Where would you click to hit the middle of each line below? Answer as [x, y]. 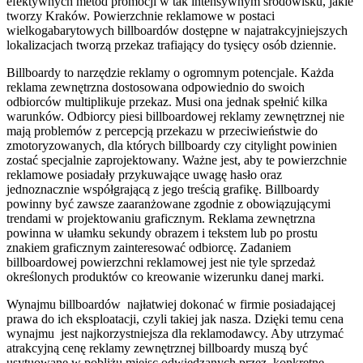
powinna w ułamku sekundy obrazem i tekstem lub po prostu [162, 233]
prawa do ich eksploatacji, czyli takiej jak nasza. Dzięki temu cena [175, 318]
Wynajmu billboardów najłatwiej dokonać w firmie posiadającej [171, 304]
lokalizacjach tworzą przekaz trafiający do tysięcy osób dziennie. [173, 45]
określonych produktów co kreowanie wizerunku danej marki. [167, 276]
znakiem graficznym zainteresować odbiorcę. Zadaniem [149, 247]
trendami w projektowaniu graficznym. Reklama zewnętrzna [161, 218]
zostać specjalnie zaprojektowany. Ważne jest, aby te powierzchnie [177, 160]
